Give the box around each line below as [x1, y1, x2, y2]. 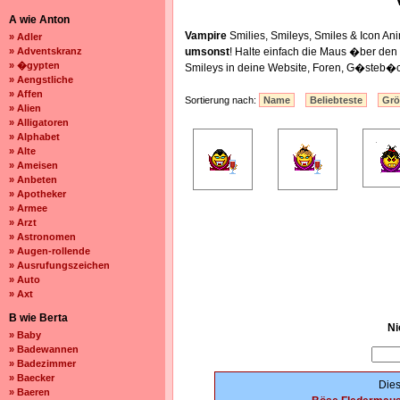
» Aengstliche [9, 74, 73, 85]
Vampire [185, 29, 227, 42]
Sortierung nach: [185, 95, 259, 105]
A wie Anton [9, 13, 70, 26]
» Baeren [9, 387, 50, 397]
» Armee [9, 203, 47, 213]
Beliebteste [310, 95, 362, 105]
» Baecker [9, 372, 54, 383]
